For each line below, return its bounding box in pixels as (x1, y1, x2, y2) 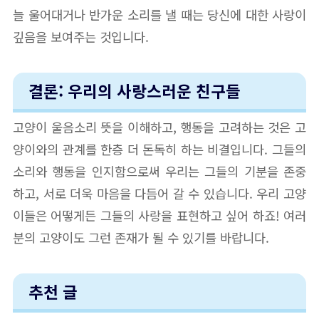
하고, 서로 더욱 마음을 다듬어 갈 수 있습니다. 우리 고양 (13, 184, 306, 202)
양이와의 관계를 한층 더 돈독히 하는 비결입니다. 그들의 (13, 140, 306, 158)
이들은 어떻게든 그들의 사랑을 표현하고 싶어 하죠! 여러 (13, 206, 306, 224)
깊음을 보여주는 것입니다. (13, 28, 149, 46)
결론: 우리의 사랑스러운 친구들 (28, 79, 241, 103)
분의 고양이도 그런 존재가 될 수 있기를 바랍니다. (13, 228, 269, 246)
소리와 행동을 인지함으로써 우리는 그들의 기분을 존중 (13, 162, 306, 180)
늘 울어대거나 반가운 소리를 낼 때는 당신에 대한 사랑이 (13, 6, 306, 24)
